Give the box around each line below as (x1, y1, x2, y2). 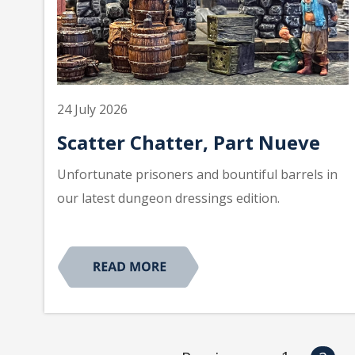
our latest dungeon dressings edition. (57, 189, 280, 207)
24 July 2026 (57, 100, 128, 118)
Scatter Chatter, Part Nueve (57, 128, 320, 155)
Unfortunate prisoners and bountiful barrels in (57, 165, 338, 183)
